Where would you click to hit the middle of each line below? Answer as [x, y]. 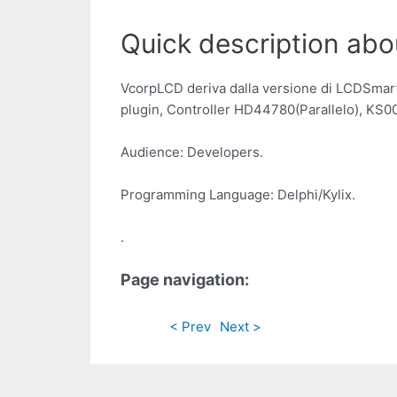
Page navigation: [185, 280]
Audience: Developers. [192, 152]
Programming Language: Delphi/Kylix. [238, 195]
